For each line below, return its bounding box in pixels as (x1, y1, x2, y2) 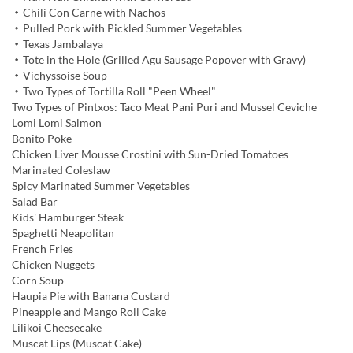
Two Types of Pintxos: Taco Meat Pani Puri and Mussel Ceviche (12, 100, 317, 114)
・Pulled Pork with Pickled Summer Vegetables (12, 21, 242, 35)
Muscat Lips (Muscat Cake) (12, 336, 142, 351)
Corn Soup (12, 273, 64, 288)
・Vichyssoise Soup (12, 69, 107, 83)
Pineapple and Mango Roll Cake (12, 305, 166, 319)
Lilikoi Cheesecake (12, 321, 102, 335)
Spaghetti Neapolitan (12, 226, 114, 240)
